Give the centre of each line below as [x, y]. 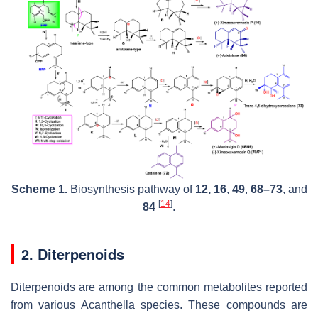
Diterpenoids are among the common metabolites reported [159, 287]
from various [46, 305]
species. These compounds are [221, 305]
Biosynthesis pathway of [131, 189]
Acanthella [108, 305]
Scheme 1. [39, 189]
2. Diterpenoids [73, 253]
